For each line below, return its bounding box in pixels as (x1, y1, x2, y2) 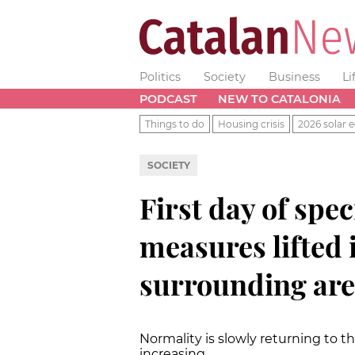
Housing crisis (218, 117, 284, 130)
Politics (139, 70, 181, 84)
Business (268, 70, 320, 84)
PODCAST (139, 91, 197, 106)
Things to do (145, 117, 204, 130)
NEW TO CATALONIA (217, 91, 341, 106)
